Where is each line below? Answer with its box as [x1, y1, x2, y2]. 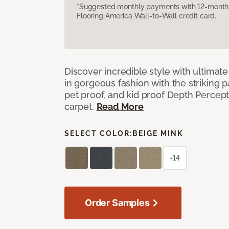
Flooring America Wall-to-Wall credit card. [77, 11, 217, 20]
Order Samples [85, 197, 150, 208]
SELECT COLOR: [64, 129, 132, 138]
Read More [96, 101, 144, 112]
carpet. [64, 101, 97, 112]
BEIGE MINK [132, 129, 183, 138]
